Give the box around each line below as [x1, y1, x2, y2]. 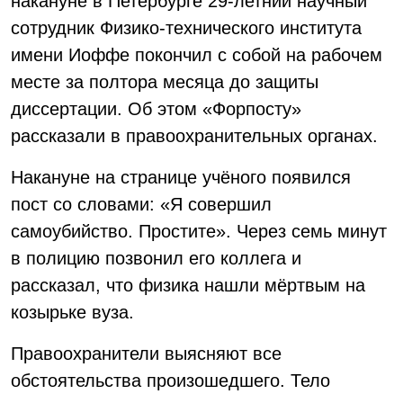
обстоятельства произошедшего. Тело [11, 371, 330, 390]
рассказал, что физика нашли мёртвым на [11, 275, 365, 295]
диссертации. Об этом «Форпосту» [11, 99, 301, 119]
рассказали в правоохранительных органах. [11, 126, 378, 146]
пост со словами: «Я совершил [11, 194, 272, 214]
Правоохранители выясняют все [11, 344, 282, 363]
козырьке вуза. [11, 302, 134, 322]
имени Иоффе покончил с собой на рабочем [11, 45, 382, 65]
